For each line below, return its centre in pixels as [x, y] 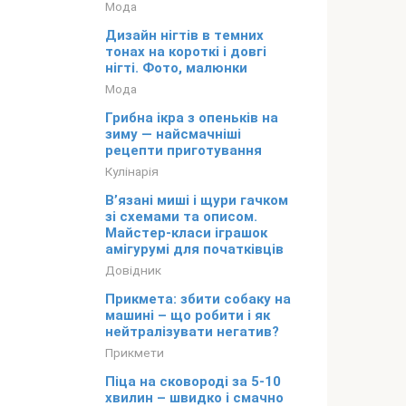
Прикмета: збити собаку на [198, 300]
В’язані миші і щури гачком [197, 201]
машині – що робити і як [188, 316]
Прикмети [135, 353]
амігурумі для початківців [194, 250]
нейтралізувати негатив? [192, 332]
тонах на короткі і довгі [186, 52]
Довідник [133, 271]
